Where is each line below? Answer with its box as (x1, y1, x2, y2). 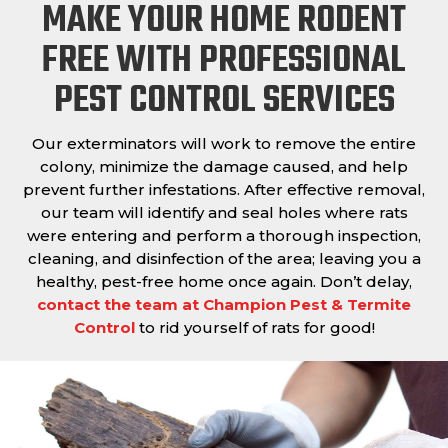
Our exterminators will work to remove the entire (32, 133, 416, 153)
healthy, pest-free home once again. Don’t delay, (36, 271, 412, 291)
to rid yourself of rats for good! (134, 317, 375, 337)
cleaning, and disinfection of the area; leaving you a (27, 248, 421, 268)
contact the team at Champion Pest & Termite (37, 294, 411, 314)
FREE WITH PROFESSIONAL (42, 32, 406, 90)
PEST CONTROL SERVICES (53, 72, 395, 130)
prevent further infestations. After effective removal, (23, 179, 425, 199)
